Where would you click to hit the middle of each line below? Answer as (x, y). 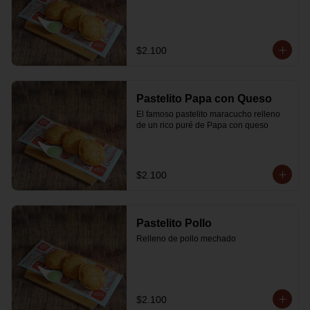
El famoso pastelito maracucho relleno (208, 114)
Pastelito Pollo (174, 223)
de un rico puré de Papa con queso (202, 125)
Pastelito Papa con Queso (204, 99)
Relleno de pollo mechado (186, 239)
